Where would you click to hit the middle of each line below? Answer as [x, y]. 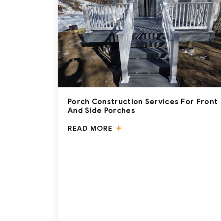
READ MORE [91, 129]
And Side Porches [101, 111]
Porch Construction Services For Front [143, 102]
